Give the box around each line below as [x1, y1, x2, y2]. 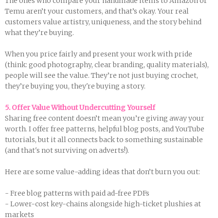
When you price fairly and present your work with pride [5, 50, 192, 58]
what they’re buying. [5, 28, 74, 37]
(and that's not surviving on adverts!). [5, 146, 129, 155]
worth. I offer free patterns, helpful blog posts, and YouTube [5, 125, 204, 133]
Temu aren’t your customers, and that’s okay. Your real [5, 7, 189, 16]
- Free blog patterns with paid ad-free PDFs [5, 189, 149, 198]
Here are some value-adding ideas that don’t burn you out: [5, 167, 200, 176]
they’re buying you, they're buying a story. [5, 82, 145, 91]
